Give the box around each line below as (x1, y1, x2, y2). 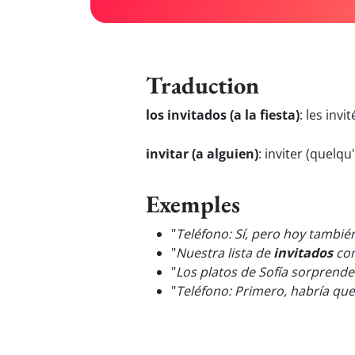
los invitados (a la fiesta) (146, 106, 300, 124)
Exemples (146, 188, 240, 219)
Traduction (146, 69, 259, 101)
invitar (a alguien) (146, 145, 258, 162)
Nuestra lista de (176, 244, 273, 261)
